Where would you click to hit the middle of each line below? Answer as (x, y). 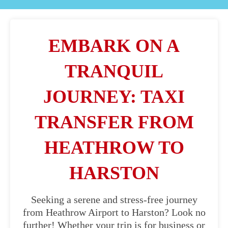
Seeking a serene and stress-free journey (114, 199)
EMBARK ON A (114, 46)
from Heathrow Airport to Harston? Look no (114, 212)
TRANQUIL (114, 71)
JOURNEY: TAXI (114, 97)
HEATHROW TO (114, 148)
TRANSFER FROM (114, 122)
